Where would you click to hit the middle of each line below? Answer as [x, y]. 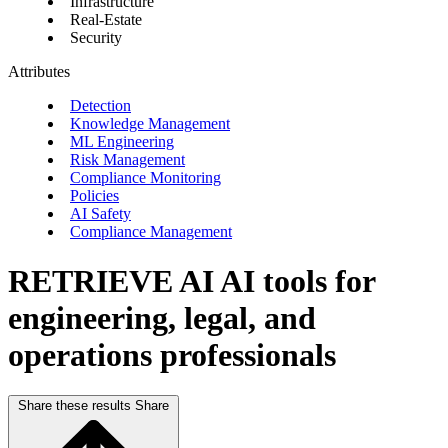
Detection [100, 106]
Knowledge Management [150, 124]
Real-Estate [106, 20]
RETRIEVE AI [114, 280]
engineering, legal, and [162, 317]
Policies [94, 196]
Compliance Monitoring [145, 178]
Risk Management [127, 160]
